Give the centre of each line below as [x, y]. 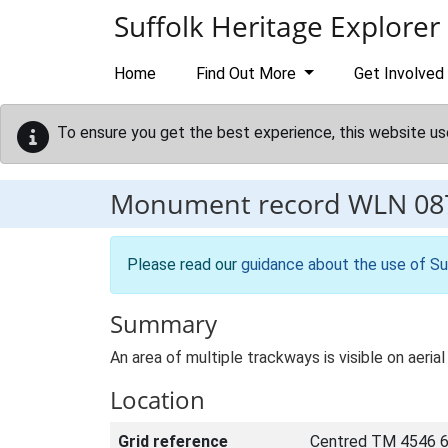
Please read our [184, 264]
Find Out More [248, 73]
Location [157, 399]
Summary [163, 323]
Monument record [229, 203]
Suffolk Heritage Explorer [277, 26]
